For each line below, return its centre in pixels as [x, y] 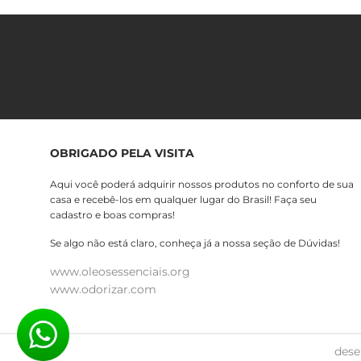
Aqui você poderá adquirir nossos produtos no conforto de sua [202, 185]
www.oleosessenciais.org [120, 272]
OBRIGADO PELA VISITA [122, 154]
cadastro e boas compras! [112, 215]
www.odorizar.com [103, 290]
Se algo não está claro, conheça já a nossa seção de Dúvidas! [195, 243]
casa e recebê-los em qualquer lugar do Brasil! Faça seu [183, 200]
